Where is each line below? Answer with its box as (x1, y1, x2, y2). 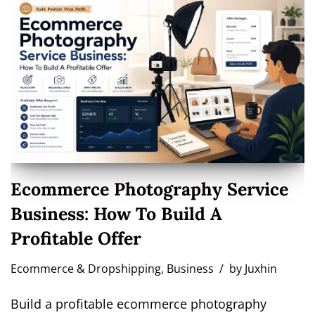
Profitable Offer (11, 227, 141, 250)
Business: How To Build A (11, 202, 222, 226)
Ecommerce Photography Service (11, 178, 288, 201)
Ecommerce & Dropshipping (11, 261, 161, 277)
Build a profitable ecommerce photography (11, 295, 266, 313)
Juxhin (245, 261, 277, 277)
